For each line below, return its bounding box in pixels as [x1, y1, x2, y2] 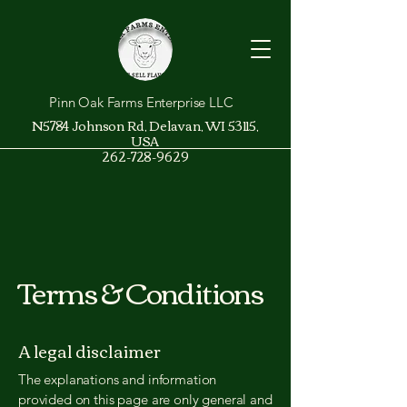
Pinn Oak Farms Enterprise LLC [49, 94, 233, 111]
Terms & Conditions [18, 264, 264, 318]
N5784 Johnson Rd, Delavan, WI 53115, [32, 114, 259, 137]
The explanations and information [18, 371, 217, 388]
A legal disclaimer [18, 335, 161, 366]
